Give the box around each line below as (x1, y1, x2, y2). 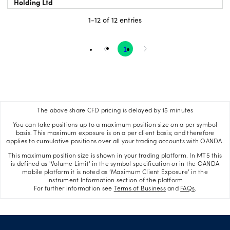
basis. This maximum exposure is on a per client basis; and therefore (15, 130, 215, 137)
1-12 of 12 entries (88, 14, 142, 25)
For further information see (33, 185, 114, 192)
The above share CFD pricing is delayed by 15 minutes (36, 107, 194, 114)
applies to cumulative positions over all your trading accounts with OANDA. (6, 138, 224, 145)
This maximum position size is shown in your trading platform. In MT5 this (8, 152, 222, 159)
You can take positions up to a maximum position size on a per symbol (13, 122, 217, 128)
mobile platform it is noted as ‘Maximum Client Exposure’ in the (22, 169, 208, 176)
